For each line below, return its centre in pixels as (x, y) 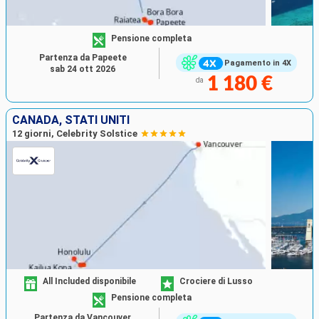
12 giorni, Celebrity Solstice (75, 133)
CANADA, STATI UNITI (71, 120)
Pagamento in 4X (257, 63)
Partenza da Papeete (83, 58)
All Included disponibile (90, 282)
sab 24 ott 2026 (83, 69)
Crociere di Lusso (216, 282)
